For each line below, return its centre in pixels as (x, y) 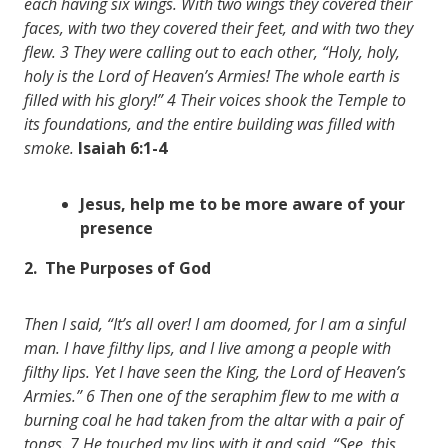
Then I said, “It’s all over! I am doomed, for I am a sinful (215, 323)
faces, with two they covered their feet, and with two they (218, 27)
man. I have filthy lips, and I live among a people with (207, 347)
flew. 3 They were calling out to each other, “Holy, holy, (212, 51)
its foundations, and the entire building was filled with (209, 123)
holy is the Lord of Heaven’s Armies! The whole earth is (212, 75)
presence (116, 227)
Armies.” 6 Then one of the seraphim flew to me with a (211, 395)
